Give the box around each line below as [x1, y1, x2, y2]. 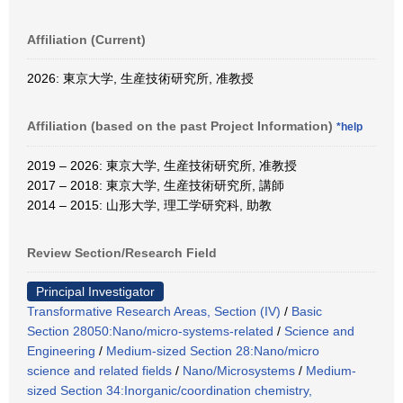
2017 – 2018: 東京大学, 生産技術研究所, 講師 [27, 178, 284, 193]
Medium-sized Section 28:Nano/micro [106, 344, 319, 359]
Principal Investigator [36, 284, 155, 300]
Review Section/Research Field [27, 246, 217, 261]
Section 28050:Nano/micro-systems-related [27, 324, 273, 339]
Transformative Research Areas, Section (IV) [27, 304, 281, 319]
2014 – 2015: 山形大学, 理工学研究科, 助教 [27, 198, 272, 213]
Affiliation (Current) [27, 32, 146, 48]
